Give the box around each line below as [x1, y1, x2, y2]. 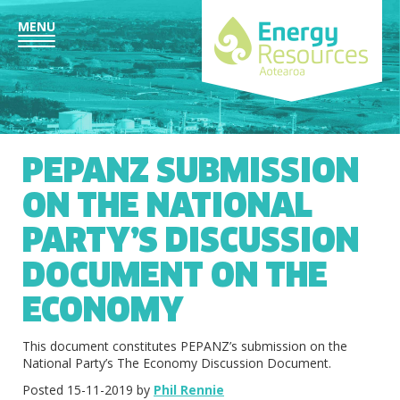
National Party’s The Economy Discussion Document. [22, 354, 335, 371]
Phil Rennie [154, 381, 224, 398]
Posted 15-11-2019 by [22, 381, 154, 398]
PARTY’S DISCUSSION [22, 220, 359, 261]
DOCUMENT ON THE [22, 254, 328, 296]
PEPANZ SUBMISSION [22, 150, 359, 191]
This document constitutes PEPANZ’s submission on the [22, 337, 347, 354]
